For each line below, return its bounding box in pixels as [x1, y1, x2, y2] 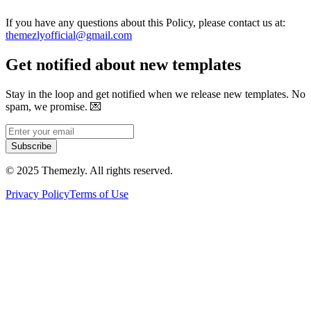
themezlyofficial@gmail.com [6, 29, 132, 41]
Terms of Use [69, 187, 128, 200]
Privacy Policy [6, 187, 69, 200]
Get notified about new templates [6, 55, 241, 74]
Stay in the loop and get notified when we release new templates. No [6, 87, 305, 100]
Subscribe [11, 140, 51, 151]
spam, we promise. [6, 100, 87, 112]
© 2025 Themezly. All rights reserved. [6, 164, 173, 176]
